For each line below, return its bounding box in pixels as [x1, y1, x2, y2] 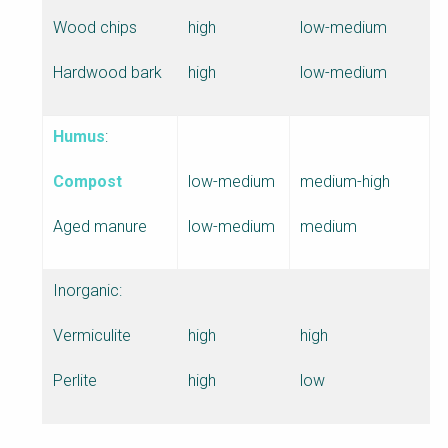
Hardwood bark [53, 63, 162, 83]
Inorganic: [53, 281, 122, 301]
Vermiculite [53, 326, 131, 346]
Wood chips [53, 18, 137, 38]
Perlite [53, 371, 97, 391]
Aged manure [53, 217, 147, 237]
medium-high [300, 172, 390, 192]
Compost [53, 172, 122, 192]
